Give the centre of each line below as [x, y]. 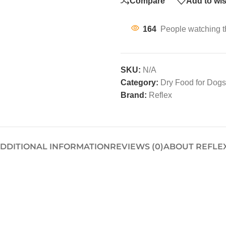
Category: [139, 82]
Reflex [160, 95]
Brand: [135, 95]
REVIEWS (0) [136, 147]
